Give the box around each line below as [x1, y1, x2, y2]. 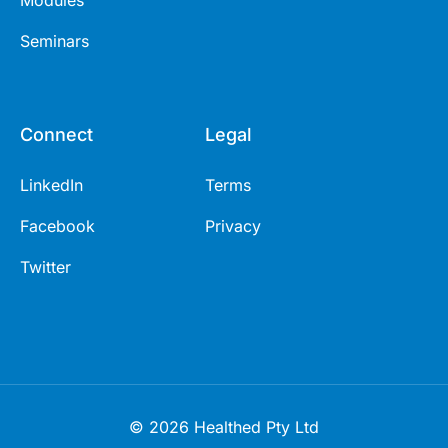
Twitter [20, 257, 71, 278]
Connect [20, 124, 93, 146]
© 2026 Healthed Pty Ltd [129, 417, 319, 438]
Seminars [20, 31, 89, 52]
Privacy [205, 216, 261, 237]
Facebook [20, 216, 95, 237]
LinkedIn [20, 175, 83, 196]
